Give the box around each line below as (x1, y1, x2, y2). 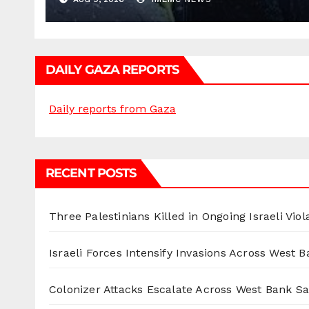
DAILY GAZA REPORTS (46, 62, 179, 78)
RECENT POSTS (46, 166, 137, 181)
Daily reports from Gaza (49, 102, 176, 116)
